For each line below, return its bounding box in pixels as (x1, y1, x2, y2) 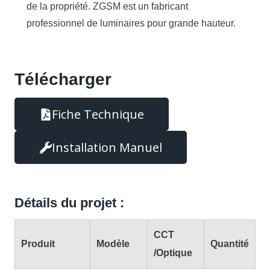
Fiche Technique (51, 105, 144, 122)
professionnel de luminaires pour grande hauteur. (27, 18, 236, 28)
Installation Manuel (51, 139, 162, 155)
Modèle (96, 239, 130, 249)
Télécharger (14, 70, 111, 89)
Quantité (210, 239, 249, 249)
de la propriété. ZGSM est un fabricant (27, 1, 188, 11)
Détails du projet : (14, 195, 124, 210)
